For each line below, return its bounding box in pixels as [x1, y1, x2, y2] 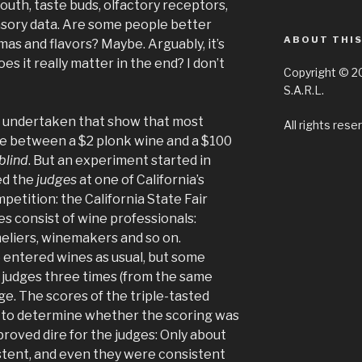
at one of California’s [79, 172, 204, 188]
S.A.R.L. [283, 82, 324, 97]
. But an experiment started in [28, 153, 211, 169]
